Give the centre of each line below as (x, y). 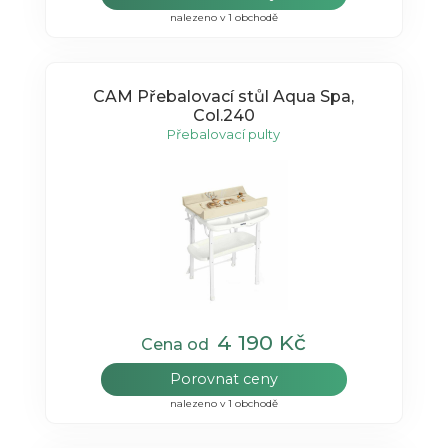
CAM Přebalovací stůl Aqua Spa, (224, 97)
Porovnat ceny (223, 378)
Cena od (179, 344)
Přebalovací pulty (224, 134)
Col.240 (223, 116)
